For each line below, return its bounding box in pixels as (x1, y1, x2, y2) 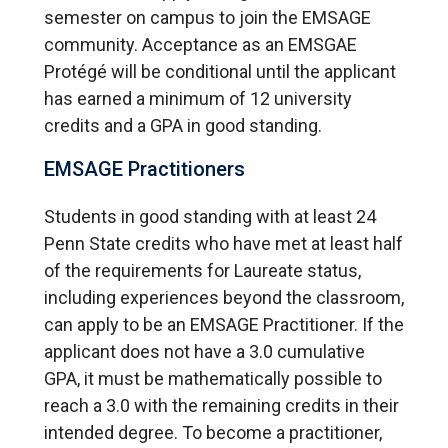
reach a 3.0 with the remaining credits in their (44, 395, 399, 417)
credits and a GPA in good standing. (44, 115, 326, 137)
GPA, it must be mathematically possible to (44, 368, 382, 390)
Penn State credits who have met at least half (44, 233, 403, 255)
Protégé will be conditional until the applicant (44, 61, 396, 83)
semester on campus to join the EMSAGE (44, 7, 371, 29)
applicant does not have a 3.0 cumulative (44, 341, 365, 363)
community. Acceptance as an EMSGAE (44, 34, 357, 56)
